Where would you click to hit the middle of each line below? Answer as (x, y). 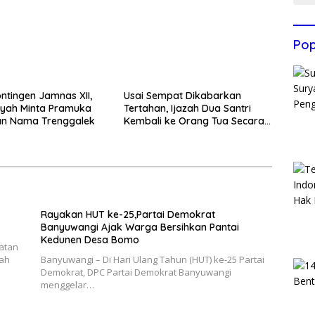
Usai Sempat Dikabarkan (182, 95)
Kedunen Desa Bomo (90, 239)
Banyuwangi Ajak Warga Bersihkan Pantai (140, 227)
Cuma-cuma (152, 133)
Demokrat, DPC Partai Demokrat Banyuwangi (136, 272)
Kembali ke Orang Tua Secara (194, 121)
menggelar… (67, 284)
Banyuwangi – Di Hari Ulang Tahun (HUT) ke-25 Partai (152, 259)
